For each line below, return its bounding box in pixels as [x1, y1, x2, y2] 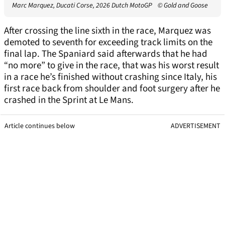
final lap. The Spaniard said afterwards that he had [4, 47, 207, 61]
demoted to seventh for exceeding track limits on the [4, 35, 212, 49]
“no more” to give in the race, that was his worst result [4, 58, 219, 72]
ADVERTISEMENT [171, 121, 220, 131]
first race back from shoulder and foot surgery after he [4, 81, 220, 95]
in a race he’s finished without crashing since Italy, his [4, 70, 217, 84]
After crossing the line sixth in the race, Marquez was [4, 24, 211, 38]
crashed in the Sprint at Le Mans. [4, 93, 134, 107]
